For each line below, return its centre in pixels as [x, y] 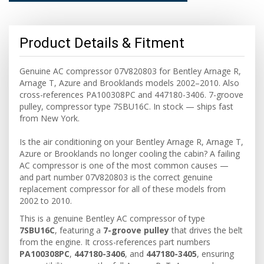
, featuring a [79, 230]
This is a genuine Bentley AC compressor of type [112, 218]
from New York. [49, 118]
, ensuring [215, 254]
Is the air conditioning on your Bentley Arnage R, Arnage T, [131, 142]
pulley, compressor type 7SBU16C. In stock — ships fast [126, 106]
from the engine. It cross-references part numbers [115, 242]
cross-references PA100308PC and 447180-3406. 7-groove [131, 95]
